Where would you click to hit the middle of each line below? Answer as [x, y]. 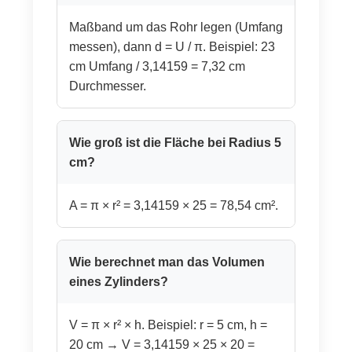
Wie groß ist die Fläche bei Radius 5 [175, 142]
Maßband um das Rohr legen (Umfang [176, 27]
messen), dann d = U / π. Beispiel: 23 [172, 46]
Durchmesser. [107, 86]
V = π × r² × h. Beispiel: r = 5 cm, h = [168, 324]
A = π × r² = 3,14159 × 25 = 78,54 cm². [173, 205]
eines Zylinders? [118, 281]
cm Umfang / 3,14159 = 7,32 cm [157, 66]
